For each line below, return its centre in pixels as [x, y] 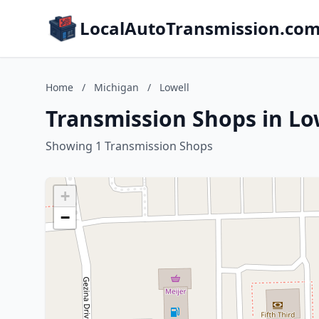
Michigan [116, 87]
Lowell [174, 87]
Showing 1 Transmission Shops [129, 146]
